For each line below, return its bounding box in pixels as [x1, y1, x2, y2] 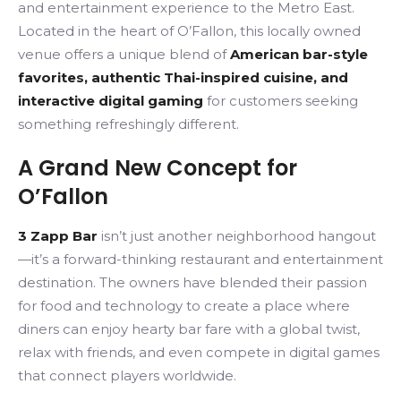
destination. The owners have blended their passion [18, 274, 367, 291]
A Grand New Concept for [18, 153, 297, 183]
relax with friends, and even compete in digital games [18, 344, 380, 361]
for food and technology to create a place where [18, 297, 350, 314]
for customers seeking [203, 92, 358, 109]
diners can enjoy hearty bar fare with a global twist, [18, 320, 360, 337]
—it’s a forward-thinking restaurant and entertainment [18, 251, 383, 268]
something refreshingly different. [18, 115, 239, 132]
